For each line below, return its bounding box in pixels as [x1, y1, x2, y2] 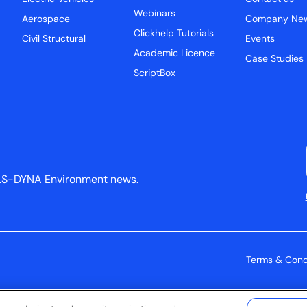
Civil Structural [22, 34, 86, 45]
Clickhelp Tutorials [133, 29, 214, 40]
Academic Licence [133, 49, 215, 60]
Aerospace [22, 14, 71, 25]
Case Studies [245, 54, 304, 65]
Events [245, 34, 275, 45]
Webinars [133, 9, 175, 20]
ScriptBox [133, 69, 175, 79]
